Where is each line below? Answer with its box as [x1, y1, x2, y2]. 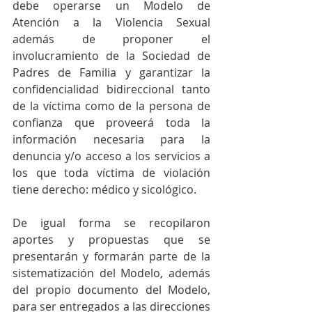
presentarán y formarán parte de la [13, 249, 210, 264]
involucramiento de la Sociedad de [13, 48, 210, 63]
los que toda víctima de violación [13, 165, 210, 180]
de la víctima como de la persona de [13, 98, 210, 114]
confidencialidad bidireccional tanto [13, 81, 210, 97]
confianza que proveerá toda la [13, 115, 210, 130]
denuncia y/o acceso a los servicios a [13, 148, 210, 164]
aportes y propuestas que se [13, 232, 210, 247]
